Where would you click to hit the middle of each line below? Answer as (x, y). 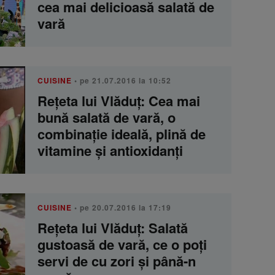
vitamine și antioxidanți (110, 150)
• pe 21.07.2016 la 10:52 (122, 80)
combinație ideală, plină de (122, 134)
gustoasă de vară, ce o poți (122, 244)
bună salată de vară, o (107, 117)
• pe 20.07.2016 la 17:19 (122, 207)
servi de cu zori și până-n (117, 261)
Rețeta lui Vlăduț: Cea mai (119, 101)
